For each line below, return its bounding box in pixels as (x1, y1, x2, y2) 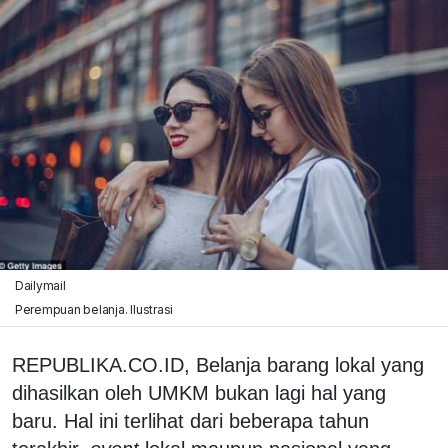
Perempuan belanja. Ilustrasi (14, 301, 174, 317)
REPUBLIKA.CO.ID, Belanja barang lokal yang (12, 353, 424, 376)
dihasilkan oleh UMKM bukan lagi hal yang (12, 381, 386, 404)
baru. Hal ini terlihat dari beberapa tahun (12, 409, 369, 432)
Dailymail (14, 277, 66, 293)
